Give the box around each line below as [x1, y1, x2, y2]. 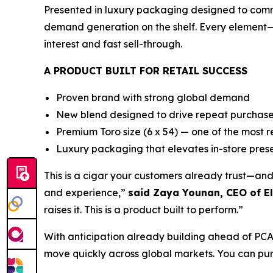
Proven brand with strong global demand [56, 91, 250, 104]
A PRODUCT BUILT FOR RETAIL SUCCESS [44, 65, 247, 77]
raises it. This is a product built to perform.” [44, 204, 243, 216]
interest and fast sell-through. [44, 38, 182, 50]
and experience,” [44, 186, 128, 199]
